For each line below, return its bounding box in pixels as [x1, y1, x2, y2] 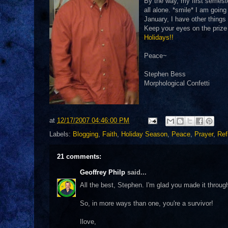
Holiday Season [121, 130, 167, 138]
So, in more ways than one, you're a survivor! [80, 199, 213, 207]
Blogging [73, 130, 98, 138]
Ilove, [80, 217, 96, 225]
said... [125, 168, 147, 176]
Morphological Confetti [144, 79, 210, 87]
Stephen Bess [144, 70, 186, 78]
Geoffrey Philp [80, 168, 125, 176]
